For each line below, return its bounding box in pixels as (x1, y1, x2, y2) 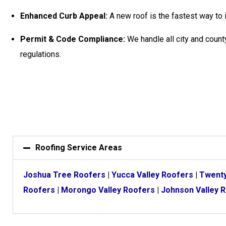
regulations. (20, 49, 61, 59)
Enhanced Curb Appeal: (20, 11, 107, 21)
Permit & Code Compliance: (20, 34, 125, 44)
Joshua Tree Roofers (23, 170, 105, 180)
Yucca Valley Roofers (111, 170, 193, 180)
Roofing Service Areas (35, 143, 122, 152)
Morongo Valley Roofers (61, 185, 155, 195)
